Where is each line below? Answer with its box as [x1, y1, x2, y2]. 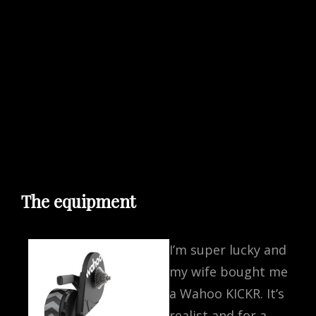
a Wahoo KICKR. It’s [169, 285, 284, 303]
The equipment [21, 190, 135, 213]
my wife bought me [169, 263, 288, 281]
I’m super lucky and [169, 241, 286, 259]
